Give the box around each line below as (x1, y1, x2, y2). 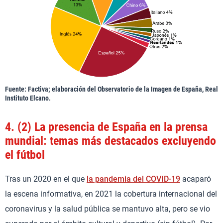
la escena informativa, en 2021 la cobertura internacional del (5, 189, 217, 199)
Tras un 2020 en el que (5, 174, 87, 184)
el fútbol (5, 148, 45, 162)
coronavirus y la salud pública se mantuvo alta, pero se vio (5, 204, 210, 214)
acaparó (180, 174, 211, 184)
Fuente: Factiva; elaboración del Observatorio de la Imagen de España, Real (5, 85, 218, 94)
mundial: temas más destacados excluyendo (5, 134, 216, 148)
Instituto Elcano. (5, 94, 51, 103)
